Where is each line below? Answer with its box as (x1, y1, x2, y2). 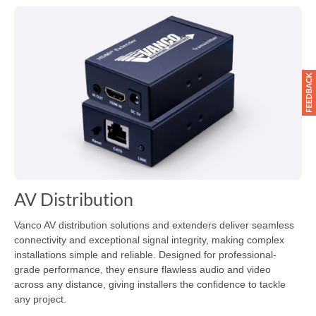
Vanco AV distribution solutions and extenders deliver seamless (14, 219, 294, 231)
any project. (14, 293, 66, 305)
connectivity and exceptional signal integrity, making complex (14, 233, 284, 245)
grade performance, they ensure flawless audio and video (14, 263, 271, 275)
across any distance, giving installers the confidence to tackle (14, 278, 286, 290)
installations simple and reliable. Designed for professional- (14, 248, 276, 260)
